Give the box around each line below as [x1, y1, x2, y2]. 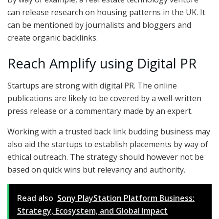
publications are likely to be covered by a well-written [7, 92, 201, 104]
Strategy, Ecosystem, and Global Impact [17, 205, 168, 216]
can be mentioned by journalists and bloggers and [7, 19, 191, 30]
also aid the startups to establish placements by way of [7, 138, 208, 150]
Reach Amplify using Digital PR [7, 54, 197, 73]
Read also [17, 192, 53, 203]
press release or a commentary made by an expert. [7, 105, 193, 116]
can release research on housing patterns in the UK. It [7, 6, 205, 18]
